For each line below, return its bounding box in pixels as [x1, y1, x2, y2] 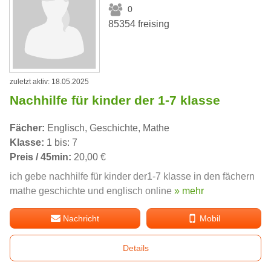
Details [122, 243, 149, 253]
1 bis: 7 [44, 137, 77, 148]
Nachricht [63, 214, 100, 224]
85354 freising [108, 18, 170, 29]
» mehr [174, 186, 204, 197]
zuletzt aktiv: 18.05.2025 [10, 77, 89, 87]
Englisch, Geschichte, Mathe [45, 123, 169, 134]
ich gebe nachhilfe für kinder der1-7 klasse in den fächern [10, 171, 255, 182]
